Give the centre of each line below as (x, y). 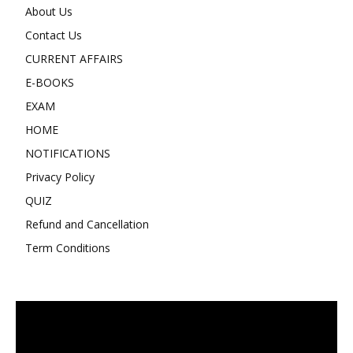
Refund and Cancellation (87, 225)
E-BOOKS (50, 83)
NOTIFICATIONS (68, 154)
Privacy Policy (60, 177)
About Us (49, 12)
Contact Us (54, 35)
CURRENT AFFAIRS (74, 59)
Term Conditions (68, 248)
